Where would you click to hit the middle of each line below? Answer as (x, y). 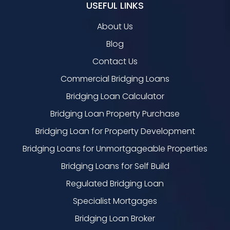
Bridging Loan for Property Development (115, 131)
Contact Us (115, 62)
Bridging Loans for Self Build (115, 166)
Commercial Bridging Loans (115, 79)
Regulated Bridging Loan (115, 184)
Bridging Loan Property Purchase (115, 114)
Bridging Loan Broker (115, 219)
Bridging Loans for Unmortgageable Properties (115, 149)
